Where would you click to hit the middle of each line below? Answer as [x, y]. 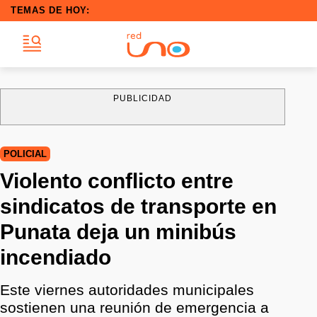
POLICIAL [25, 154]
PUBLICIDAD [143, 98]
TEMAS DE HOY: [50, 10]
